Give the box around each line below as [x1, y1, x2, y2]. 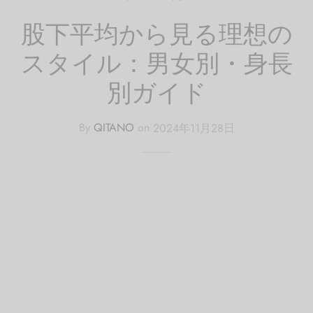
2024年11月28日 [152, 119, 235, 136]
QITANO [93, 119, 134, 136]
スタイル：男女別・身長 [20, 45, 293, 81]
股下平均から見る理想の [20, 15, 293, 52]
